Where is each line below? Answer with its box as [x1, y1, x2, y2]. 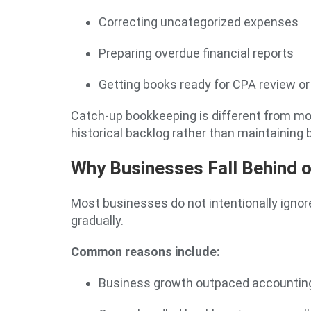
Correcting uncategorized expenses [99, 15, 299, 29]
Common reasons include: [71, 244, 220, 259]
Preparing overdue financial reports [99, 46, 294, 60]
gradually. [71, 213, 124, 228]
